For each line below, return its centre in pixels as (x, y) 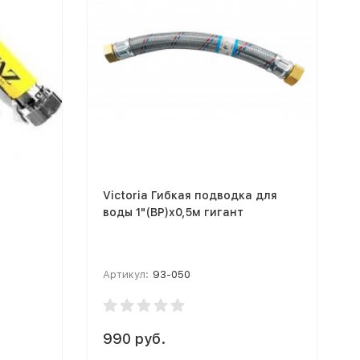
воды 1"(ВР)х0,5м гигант (173, 212)
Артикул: (125, 274)
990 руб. (134, 338)
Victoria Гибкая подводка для (190, 195)
